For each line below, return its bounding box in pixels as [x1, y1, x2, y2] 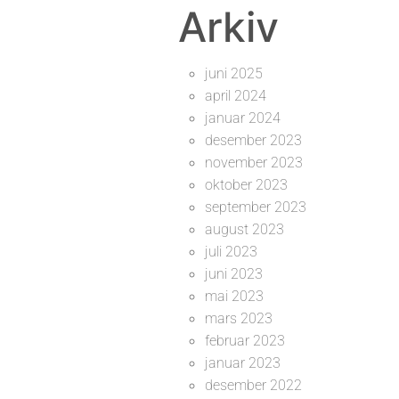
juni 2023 [204, 265, 263, 282]
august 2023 [204, 221, 284, 238]
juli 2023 [204, 243, 257, 260]
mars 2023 [204, 310, 273, 327]
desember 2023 [204, 132, 302, 149]
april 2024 [204, 87, 266, 104]
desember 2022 [204, 377, 302, 394]
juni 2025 [204, 65, 263, 82]
